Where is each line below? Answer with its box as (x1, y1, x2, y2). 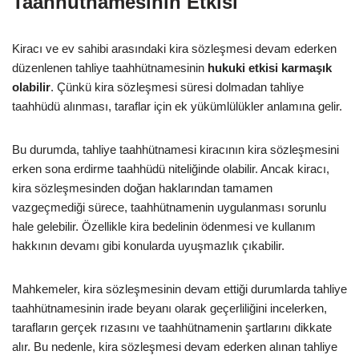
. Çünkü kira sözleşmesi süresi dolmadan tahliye (50, 79, 304, 94)
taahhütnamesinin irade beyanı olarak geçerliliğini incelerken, (12, 301, 327, 315)
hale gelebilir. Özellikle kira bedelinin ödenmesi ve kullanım (12, 219, 316, 233)
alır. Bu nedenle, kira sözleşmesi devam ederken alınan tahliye (12, 339, 337, 353)
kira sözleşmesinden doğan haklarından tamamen (12, 180, 272, 195)
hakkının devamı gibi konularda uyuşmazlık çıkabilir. (12, 238, 284, 252)
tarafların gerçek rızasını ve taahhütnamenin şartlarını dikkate (12, 320, 332, 334)
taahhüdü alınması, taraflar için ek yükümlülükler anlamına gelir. (12, 99, 342, 113)
